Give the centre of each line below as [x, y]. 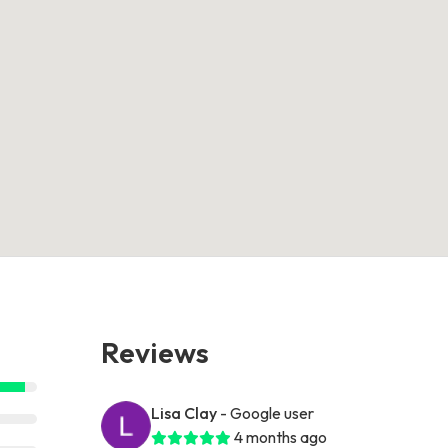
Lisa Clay [184, 412]
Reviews [155, 351]
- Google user [267, 412]
